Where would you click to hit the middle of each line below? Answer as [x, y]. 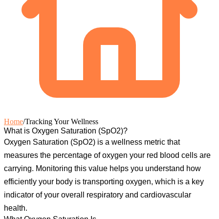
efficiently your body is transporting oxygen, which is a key [104, 181]
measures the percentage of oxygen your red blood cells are [107, 155]
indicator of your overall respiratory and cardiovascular [98, 195]
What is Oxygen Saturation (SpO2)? [66, 131]
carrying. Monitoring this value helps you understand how [102, 168]
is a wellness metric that [138, 142]
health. [16, 208]
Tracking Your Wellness [62, 121]
